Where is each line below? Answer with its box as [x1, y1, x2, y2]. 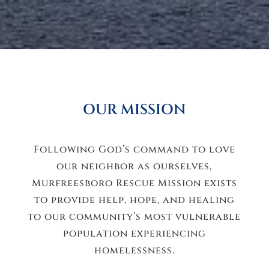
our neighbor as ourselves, [56, 160, 213, 173]
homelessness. [94, 244, 175, 257]
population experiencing [62, 227, 206, 240]
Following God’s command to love [33, 143, 235, 156]
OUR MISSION [82, 100, 186, 119]
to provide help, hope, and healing [34, 193, 235, 207]
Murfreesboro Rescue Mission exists [31, 177, 237, 190]
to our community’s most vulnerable [28, 210, 241, 223]
